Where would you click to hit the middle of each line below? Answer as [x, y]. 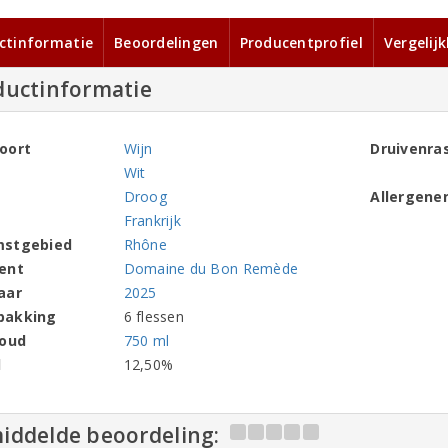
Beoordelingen [166, 42]
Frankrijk [152, 220]
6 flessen [153, 316]
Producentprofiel [301, 42]
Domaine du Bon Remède [211, 268]
